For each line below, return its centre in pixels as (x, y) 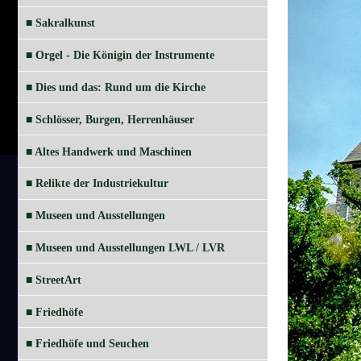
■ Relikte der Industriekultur (97, 184)
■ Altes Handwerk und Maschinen (109, 151)
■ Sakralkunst (60, 23)
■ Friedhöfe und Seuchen (87, 344)
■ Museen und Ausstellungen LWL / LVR (125, 247)
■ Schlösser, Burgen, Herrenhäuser (110, 119)
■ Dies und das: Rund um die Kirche (116, 88)
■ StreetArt (54, 280)
